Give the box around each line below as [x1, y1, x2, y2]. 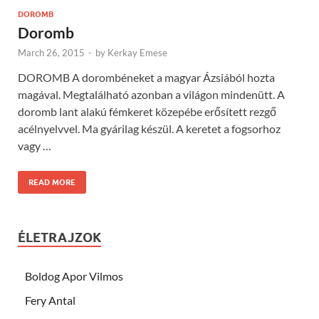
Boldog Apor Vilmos [25, 269, 123, 283]
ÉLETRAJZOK [18, 230, 101, 246]
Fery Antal [25, 293, 75, 308]
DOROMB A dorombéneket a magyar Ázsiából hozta [18, 70, 275, 85]
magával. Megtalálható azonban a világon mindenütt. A [18, 88, 285, 102]
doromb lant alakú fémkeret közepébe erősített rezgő [18, 105, 276, 119]
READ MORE [28, 177, 75, 188]
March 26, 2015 [18, 47, 85, 59]
